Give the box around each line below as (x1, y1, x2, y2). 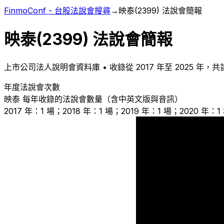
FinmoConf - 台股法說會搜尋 (4, 5, 110, 15)
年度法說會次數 (4, 81, 60, 92)
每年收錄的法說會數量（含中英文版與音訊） (20, 93, 182, 104)
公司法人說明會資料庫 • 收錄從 (20, 61, 136, 72)
